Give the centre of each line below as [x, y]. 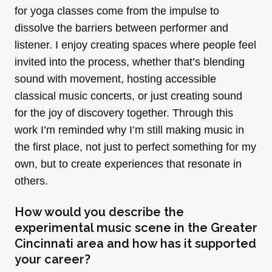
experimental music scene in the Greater [136, 227]
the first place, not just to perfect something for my [135, 147]
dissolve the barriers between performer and [121, 28]
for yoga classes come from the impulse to [117, 11]
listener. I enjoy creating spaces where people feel [135, 45]
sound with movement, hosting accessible [115, 79]
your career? [53, 259]
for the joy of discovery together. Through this [124, 113]
